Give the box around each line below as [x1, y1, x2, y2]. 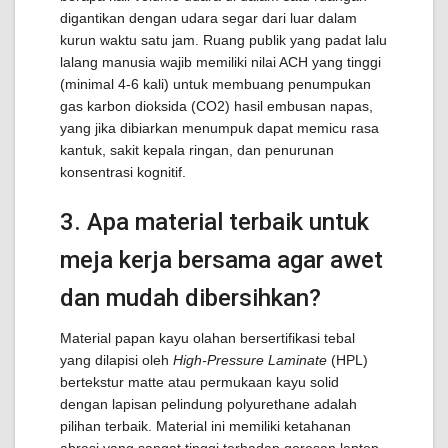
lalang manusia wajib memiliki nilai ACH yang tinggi [60, 54, 381, 70]
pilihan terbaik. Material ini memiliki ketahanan [60, 418, 351, 434]
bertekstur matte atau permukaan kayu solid [60, 374, 339, 390]
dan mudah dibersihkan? [60, 284, 321, 312]
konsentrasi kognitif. [60, 164, 186, 180]
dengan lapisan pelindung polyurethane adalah [60, 396, 357, 412]
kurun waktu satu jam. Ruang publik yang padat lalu [60, 32, 387, 48]
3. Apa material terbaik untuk [60, 208, 369, 236]
